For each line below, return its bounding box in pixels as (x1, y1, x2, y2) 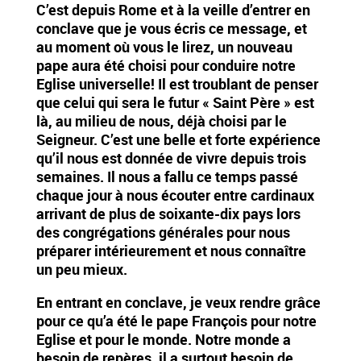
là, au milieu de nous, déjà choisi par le (35, 110, 287, 131)
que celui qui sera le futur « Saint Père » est (35, 92, 314, 112)
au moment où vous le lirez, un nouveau (35, 36, 293, 56)
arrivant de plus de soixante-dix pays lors (35, 203, 301, 223)
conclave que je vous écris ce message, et (35, 18, 307, 38)
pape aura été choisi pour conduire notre (35, 55, 296, 75)
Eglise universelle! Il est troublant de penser (35, 73, 318, 93)
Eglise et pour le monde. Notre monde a (35, 329, 291, 349)
